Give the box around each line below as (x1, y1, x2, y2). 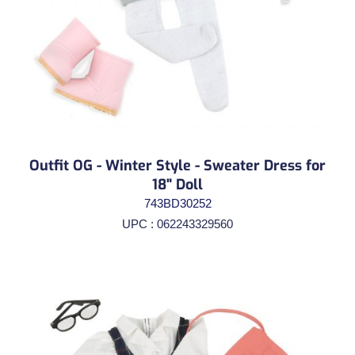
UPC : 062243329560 (122, 216, 233, 231)
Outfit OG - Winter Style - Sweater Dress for (29, 155, 326, 175)
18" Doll (152, 174, 203, 194)
